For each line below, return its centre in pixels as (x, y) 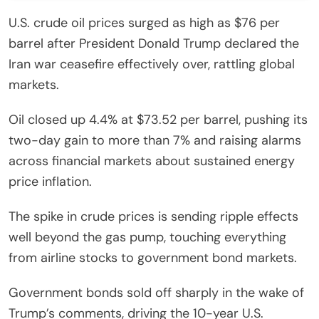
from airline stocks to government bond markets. (153, 257)
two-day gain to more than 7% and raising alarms (155, 140)
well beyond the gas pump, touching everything (147, 237)
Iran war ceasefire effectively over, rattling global (152, 64)
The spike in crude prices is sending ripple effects (153, 216)
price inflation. (50, 181)
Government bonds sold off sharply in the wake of (156, 292)
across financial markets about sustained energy (152, 161)
